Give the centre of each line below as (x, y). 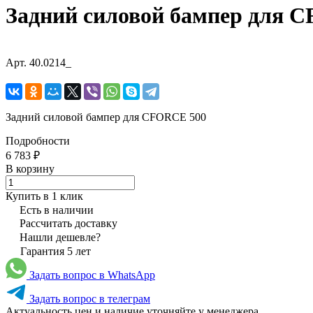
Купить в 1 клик (44, 196)
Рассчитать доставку (68, 223)
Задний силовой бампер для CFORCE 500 (106, 117)
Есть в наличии (57, 210)
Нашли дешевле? (60, 237)
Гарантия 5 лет (56, 251)
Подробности (38, 140)
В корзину (30, 168)
